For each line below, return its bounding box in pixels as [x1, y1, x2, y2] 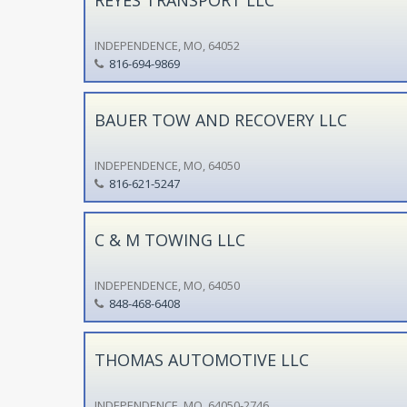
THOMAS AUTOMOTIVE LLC [94, 348, 309, 371]
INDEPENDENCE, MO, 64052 [94, 36, 240, 54]
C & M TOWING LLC [94, 228, 245, 251]
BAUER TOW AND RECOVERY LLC [94, 108, 347, 131]
